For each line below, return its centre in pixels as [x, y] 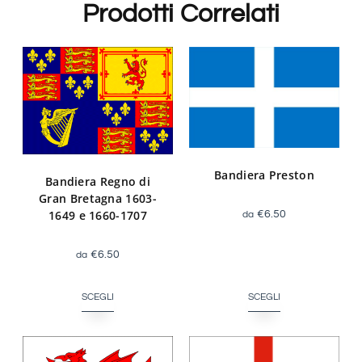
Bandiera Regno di [98, 181]
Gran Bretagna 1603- [98, 198]
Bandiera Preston [264, 175]
